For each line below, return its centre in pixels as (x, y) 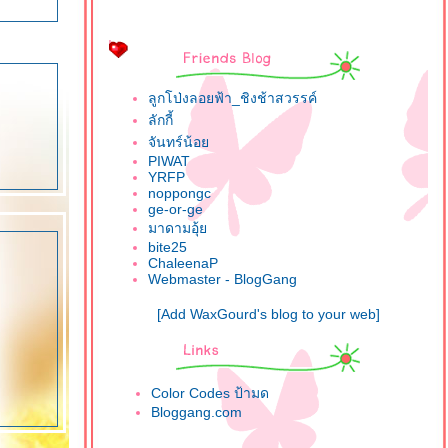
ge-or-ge (175, 209)
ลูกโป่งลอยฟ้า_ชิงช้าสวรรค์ (232, 98)
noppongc (179, 193)
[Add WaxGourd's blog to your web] (268, 314)
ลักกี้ (160, 120)
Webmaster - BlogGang (222, 279)
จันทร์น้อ (178, 142)
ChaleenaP (183, 263)
